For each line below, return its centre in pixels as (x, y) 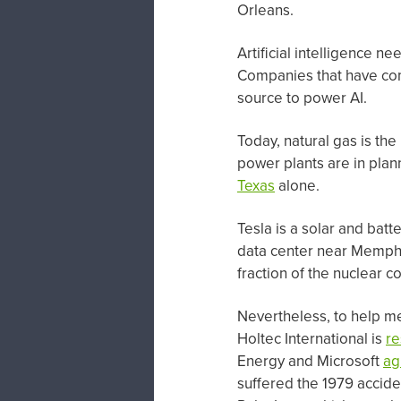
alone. (297, 185)
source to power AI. (302, 98)
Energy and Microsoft (310, 360)
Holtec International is (311, 338)
